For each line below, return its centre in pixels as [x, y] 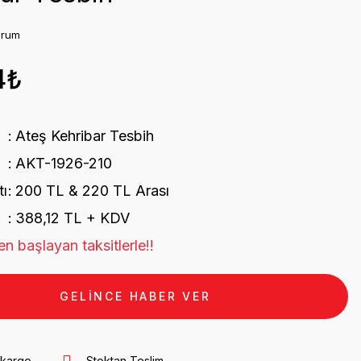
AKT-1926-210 [63, 163]
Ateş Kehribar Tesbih [84, 136]
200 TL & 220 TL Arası [92, 191]
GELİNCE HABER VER [135, 296]
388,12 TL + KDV [72, 218]
